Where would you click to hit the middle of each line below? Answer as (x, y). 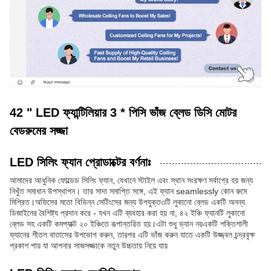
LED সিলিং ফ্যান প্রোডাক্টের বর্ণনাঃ (80, 162)
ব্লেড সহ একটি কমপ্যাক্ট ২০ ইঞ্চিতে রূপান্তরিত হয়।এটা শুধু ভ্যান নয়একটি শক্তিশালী (129, 224)
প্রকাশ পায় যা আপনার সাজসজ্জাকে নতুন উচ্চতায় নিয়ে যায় (89, 246)
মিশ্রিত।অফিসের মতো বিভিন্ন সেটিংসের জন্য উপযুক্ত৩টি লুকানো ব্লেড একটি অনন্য (127, 202)
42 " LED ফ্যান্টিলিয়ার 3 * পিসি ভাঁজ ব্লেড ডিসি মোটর (123, 113)
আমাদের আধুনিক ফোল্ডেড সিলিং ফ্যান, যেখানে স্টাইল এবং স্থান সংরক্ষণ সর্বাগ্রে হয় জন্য (131, 180)
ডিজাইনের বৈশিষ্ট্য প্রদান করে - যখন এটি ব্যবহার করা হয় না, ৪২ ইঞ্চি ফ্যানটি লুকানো (127, 213)
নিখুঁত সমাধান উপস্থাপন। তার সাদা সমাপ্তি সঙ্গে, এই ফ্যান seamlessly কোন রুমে (128, 191)
